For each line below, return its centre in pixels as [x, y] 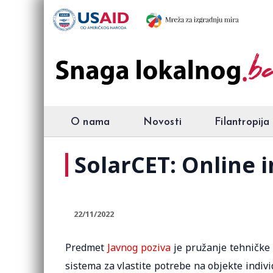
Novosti [162, 122]
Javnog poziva [139, 247]
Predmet [86, 247]
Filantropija [242, 122]
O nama [90, 122]
